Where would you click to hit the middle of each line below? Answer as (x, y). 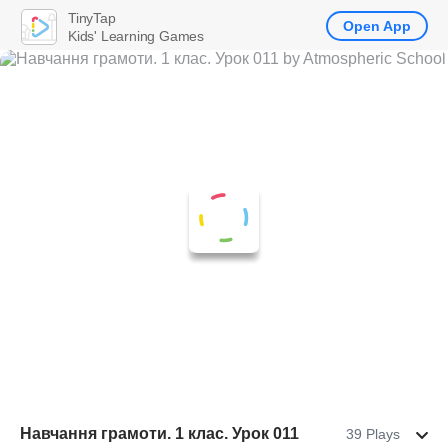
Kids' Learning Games (136, 35)
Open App (377, 26)
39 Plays (373, 434)
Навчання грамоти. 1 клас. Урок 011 (159, 433)
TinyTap (92, 17)
